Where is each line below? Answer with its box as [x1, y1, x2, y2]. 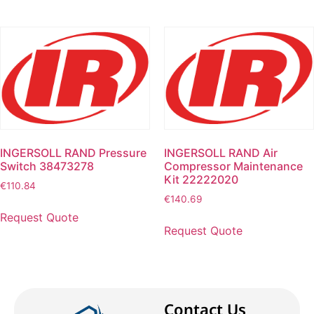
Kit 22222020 [164, 172, 238, 186]
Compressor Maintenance [164, 158, 303, 173]
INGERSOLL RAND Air [164, 145, 278, 160]
